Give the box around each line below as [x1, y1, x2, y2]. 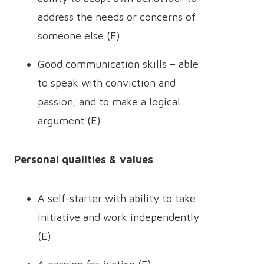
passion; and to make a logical [38, 95, 180, 108]
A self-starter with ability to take [38, 192, 196, 204]
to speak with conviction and [38, 77, 176, 89]
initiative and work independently [38, 211, 199, 223]
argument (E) [38, 114, 101, 127]
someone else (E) [38, 29, 120, 42]
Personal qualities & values [14, 153, 153, 166]
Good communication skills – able [38, 58, 199, 70]
